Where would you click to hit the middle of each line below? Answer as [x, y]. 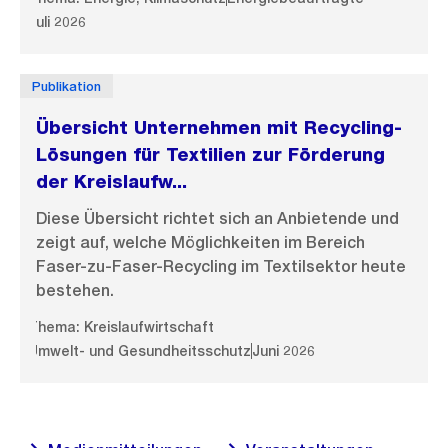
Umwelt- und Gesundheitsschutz [139, 350]
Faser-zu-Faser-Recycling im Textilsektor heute [221, 266]
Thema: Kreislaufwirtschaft [121, 326]
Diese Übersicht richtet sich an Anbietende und [217, 218]
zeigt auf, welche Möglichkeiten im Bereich [200, 242]
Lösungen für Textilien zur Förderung [210, 154]
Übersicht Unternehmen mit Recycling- [219, 127]
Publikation [66, 86]
